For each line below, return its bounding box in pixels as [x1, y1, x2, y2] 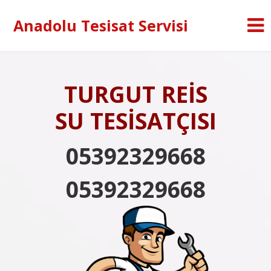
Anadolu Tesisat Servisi [13, 15, 188, 36]
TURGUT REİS [64, 79, 207, 109]
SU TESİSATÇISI [54, 105, 217, 136]
